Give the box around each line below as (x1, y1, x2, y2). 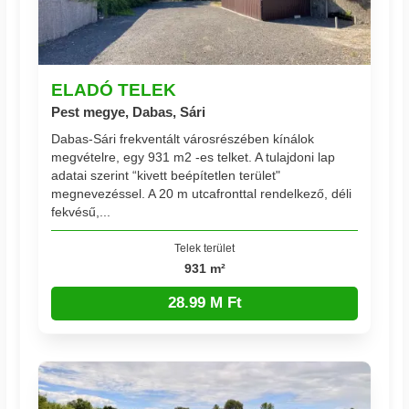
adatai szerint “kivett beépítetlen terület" (51, 168, 281, 184)
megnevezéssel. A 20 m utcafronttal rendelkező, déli (51, 186, 352, 202)
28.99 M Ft (167, 294, 242, 312)
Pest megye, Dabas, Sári (51, 103, 206, 120)
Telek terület (174, 242, 235, 255)
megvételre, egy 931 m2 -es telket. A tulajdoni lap (51, 150, 336, 165)
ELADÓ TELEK (51, 79, 177, 100)
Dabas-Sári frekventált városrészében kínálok (51, 131, 315, 147)
